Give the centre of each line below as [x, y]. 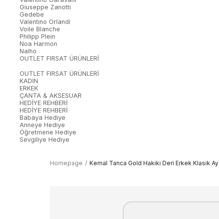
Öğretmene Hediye [48, 132]
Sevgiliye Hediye [44, 140]
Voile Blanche [40, 29]
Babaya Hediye [43, 118]
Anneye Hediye [42, 125]
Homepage [66, 163]
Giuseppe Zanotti [45, 7]
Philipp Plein [37, 37]
